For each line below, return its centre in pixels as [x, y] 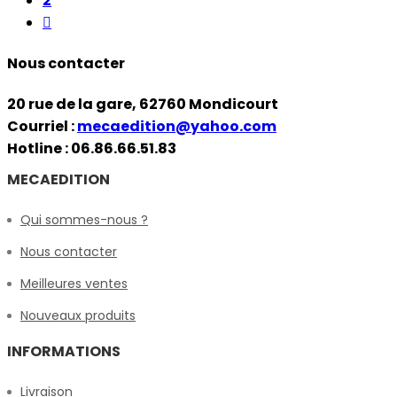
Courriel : [42, 127]
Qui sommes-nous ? [84, 220]
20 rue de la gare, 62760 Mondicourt [143, 105]
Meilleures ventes [74, 284]
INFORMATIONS [64, 352]
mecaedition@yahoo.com [177, 127]
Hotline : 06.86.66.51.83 [92, 149]
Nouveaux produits [78, 316]
